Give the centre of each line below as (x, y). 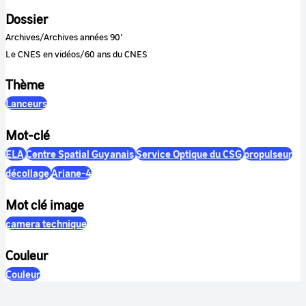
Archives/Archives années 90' (64, 36)
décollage (27, 172)
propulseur (268, 153)
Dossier (27, 19)
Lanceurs (26, 103)
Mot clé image (45, 205)
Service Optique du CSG (189, 153)
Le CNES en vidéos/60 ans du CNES (76, 53)
